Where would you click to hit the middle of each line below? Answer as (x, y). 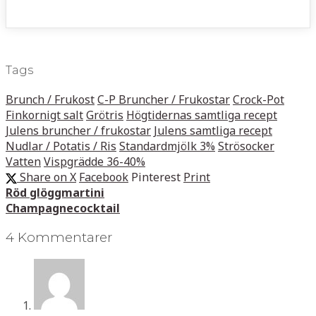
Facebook (104, 177)
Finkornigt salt (44, 115)
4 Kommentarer (59, 238)
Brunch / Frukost (50, 100)
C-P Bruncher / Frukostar (164, 100)
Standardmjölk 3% (167, 146)
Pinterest (156, 177)
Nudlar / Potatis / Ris (61, 146)
